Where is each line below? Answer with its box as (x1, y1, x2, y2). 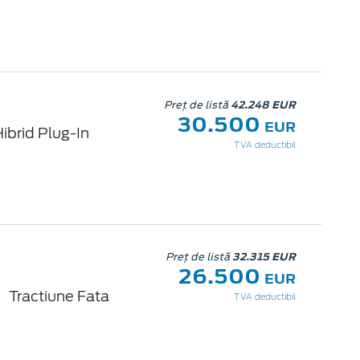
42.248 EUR (230, 96, 296, 112)
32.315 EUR (231, 249, 296, 265)
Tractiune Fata (9, 287, 110, 305)
